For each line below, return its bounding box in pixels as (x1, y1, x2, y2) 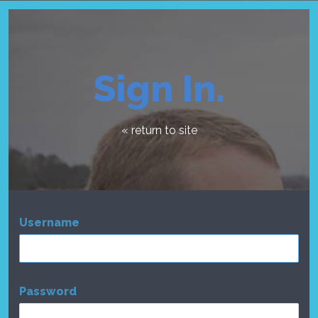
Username (19, 216, 79, 229)
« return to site (121, 124, 197, 137)
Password (19, 285, 77, 298)
